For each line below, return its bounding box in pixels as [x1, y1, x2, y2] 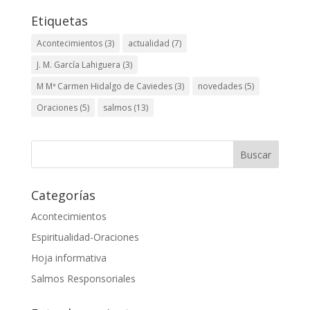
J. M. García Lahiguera [36, 59, 120, 71]
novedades [197, 80, 242, 93]
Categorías [30, 187, 95, 204]
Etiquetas [30, 12, 88, 30]
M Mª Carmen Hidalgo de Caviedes [36, 80, 172, 93]
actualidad [127, 37, 170, 50]
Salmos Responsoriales [30, 272, 136, 286]
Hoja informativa [30, 251, 107, 265]
